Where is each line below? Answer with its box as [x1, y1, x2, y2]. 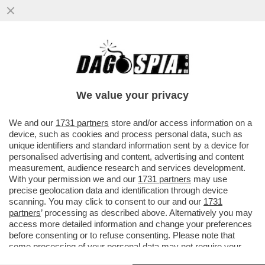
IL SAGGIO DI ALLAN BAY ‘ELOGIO [6, 53, 206, 66]
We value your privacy [76, 89, 189, 101]
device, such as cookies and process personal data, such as [9, 129, 243, 139]
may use [191, 174, 227, 184]
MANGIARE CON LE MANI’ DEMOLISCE [6, 65, 228, 79]
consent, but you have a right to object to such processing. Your [9, 253, 253, 263]
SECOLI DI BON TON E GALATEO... [6, 77, 205, 91]
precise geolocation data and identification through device [9, 185, 228, 195]
